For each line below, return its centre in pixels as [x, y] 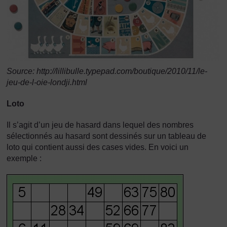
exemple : [24, 158]
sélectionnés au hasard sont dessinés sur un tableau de [106, 136]
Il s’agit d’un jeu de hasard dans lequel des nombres [100, 125]
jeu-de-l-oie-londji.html [47, 82]
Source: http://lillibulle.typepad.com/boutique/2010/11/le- [107, 71]
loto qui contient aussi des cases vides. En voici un [98, 147]
